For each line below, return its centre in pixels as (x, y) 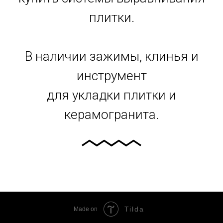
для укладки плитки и (111, 95)
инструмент (111, 76)
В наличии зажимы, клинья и (111, 56)
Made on (86, 209)
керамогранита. (111, 115)
